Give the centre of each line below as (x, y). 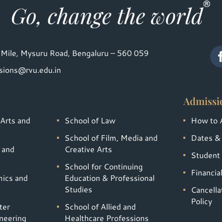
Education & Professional (109, 178)
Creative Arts (88, 149)
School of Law (90, 120)
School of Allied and (100, 207)
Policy (202, 201)
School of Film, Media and (111, 138)
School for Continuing (103, 166)
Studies (78, 189)
